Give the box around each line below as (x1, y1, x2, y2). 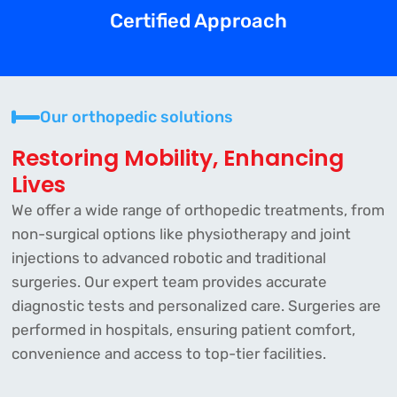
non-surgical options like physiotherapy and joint (11, 225, 351, 244)
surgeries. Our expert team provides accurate (11, 273, 327, 292)
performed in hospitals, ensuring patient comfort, (11, 321, 355, 339)
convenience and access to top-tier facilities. (11, 345, 326, 363)
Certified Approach (110, 8, 287, 33)
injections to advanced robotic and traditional (11, 249, 326, 268)
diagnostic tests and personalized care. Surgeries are (11, 297, 381, 315)
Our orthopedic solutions (39, 107, 233, 128)
